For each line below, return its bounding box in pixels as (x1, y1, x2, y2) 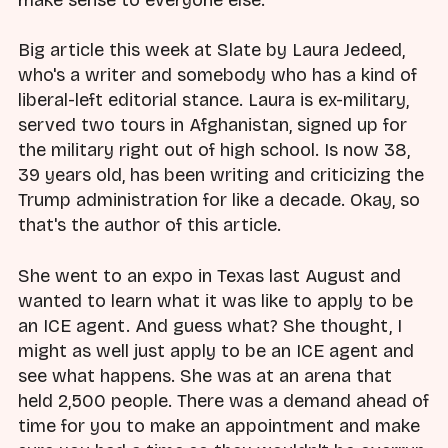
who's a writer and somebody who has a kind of (18, 64, 417, 87)
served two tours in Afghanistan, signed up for (18, 114, 407, 137)
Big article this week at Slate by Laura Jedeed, (18, 39, 405, 62)
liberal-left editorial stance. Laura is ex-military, (18, 89, 409, 112)
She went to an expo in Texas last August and (18, 264, 401, 287)
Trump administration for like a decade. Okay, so (18, 189, 420, 212)
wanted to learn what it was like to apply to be (18, 289, 413, 312)
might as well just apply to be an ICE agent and (18, 339, 414, 362)
